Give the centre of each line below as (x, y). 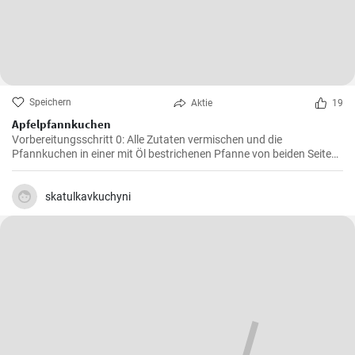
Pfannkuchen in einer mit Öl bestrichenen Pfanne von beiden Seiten (175, 154)
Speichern (50, 102)
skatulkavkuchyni (88, 197)
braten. (30, 168)
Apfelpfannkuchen (61, 124)
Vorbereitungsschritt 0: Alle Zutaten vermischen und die (147, 139)
